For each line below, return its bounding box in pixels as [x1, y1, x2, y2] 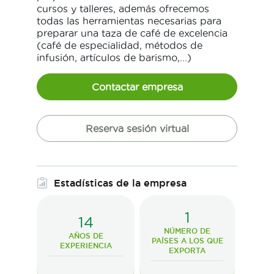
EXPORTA [169, 246, 206, 254]
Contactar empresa [91, 81, 183, 92]
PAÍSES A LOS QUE [151, 236, 223, 245]
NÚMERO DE [164, 226, 210, 235]
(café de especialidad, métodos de [37, 39, 202, 51]
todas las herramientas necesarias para [37, 15, 221, 26]
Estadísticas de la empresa [54, 177, 187, 188]
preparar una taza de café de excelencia [37, 27, 228, 39]
